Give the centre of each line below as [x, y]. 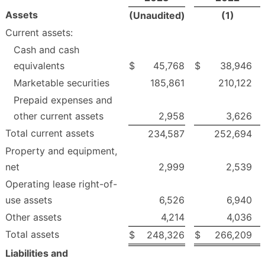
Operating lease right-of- [61, 184]
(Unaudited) [157, 16]
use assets [29, 200]
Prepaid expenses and [63, 100]
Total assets [32, 235]
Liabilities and [37, 253]
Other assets [33, 217]
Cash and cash [46, 50]
